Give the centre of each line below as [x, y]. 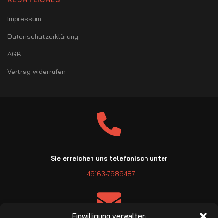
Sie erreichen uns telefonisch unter [109, 158]
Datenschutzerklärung [43, 37]
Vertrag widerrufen [36, 72]
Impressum [24, 19]
